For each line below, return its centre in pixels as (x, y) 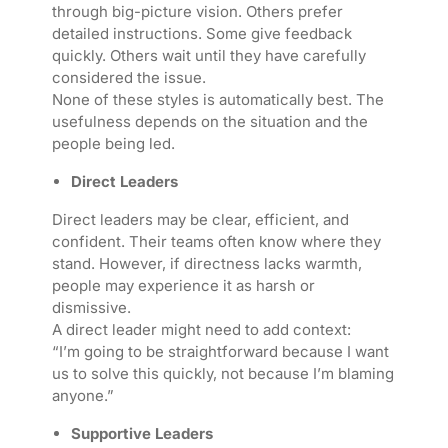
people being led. (113, 144)
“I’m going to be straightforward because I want (220, 352)
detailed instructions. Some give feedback (201, 34)
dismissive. (91, 308)
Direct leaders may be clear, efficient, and (200, 220)
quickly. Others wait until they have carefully (208, 56)
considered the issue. (128, 78)
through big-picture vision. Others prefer (197, 12)
